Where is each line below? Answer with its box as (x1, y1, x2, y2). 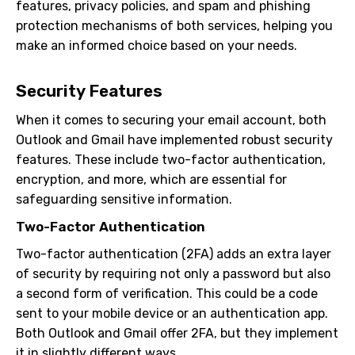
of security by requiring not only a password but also (16, 266, 330, 281)
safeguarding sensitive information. (16, 192, 232, 207)
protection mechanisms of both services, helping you (16, 18, 333, 33)
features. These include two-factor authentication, (16, 152, 326, 167)
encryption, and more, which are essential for (16, 172, 287, 187)
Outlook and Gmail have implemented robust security (16, 132, 333, 147)
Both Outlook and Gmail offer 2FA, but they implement (16, 326, 338, 341)
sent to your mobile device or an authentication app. (16, 306, 328, 321)
